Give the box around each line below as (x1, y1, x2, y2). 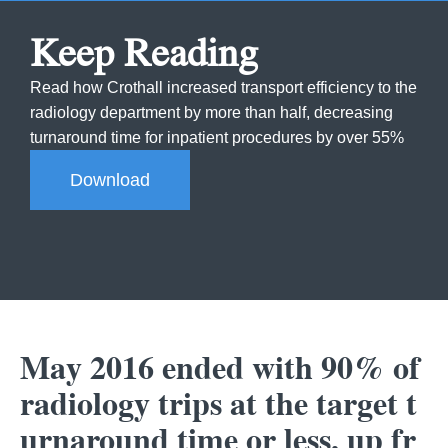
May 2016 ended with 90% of (20, 349, 420, 387)
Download (70, 170, 150, 191)
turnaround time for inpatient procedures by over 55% (30, 129, 404, 147)
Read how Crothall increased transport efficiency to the (30, 79, 417, 97)
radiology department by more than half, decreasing (30, 104, 393, 122)
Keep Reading (30, 30, 258, 76)
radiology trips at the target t (20, 385, 417, 423)
